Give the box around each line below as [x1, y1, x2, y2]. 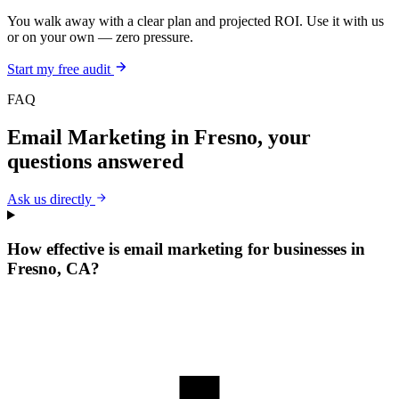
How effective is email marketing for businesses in [7, 240, 365, 259]
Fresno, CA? [7, 259, 100, 279]
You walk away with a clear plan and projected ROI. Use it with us [7, 12, 384, 28]
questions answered [7, 149, 183, 173]
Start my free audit [7, 61, 114, 77]
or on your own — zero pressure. [7, 28, 193, 45]
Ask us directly [7, 191, 95, 207]
